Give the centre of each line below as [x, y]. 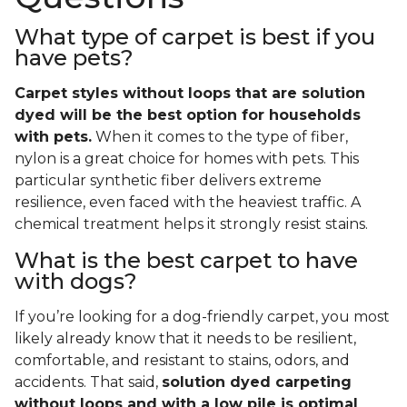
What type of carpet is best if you [195, 37]
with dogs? [76, 282]
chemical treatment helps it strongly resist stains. [191, 224]
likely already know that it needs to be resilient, [185, 339]
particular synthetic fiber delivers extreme [168, 181]
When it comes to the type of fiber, [220, 137]
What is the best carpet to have [186, 261]
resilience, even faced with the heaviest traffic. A [188, 203]
